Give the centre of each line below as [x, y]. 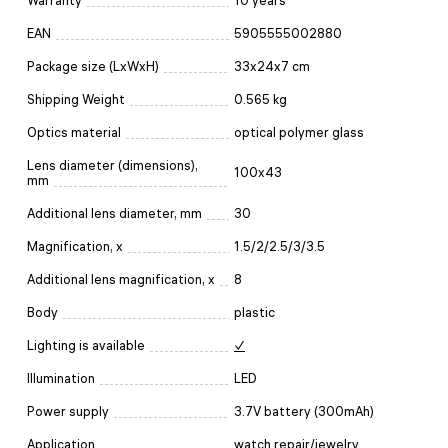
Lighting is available [86, 346]
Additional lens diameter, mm [114, 214]
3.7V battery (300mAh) [304, 412]
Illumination [61, 379]
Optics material [74, 133]
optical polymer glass [299, 133]
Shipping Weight [76, 100]
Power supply [68, 412]
